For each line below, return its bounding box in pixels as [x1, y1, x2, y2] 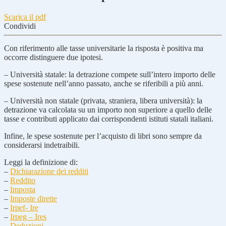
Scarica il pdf [4, 12, 46, 21]
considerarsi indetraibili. [4, 140, 80, 149]
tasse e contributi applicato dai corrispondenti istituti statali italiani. [4, 114, 213, 123]
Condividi [4, 21, 36, 30]
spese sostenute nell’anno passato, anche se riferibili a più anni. [4, 79, 203, 88]
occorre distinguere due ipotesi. [4, 52, 103, 62]
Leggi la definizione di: [4, 157, 78, 166]
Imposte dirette [10, 194, 57, 203]
